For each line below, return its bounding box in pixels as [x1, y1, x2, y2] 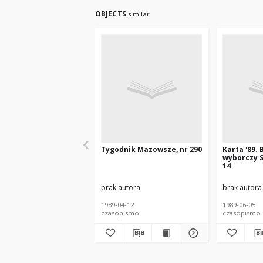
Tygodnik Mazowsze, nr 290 [101, 144, 202, 154]
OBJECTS [95, 9, 128, 19]
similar [127, 9, 150, 18]
